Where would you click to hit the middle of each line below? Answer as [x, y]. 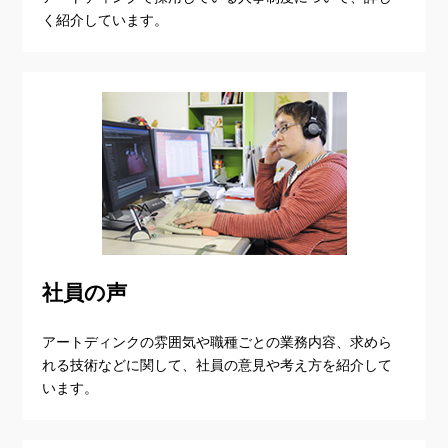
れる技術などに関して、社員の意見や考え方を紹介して [217, 365]
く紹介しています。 [105, 19]
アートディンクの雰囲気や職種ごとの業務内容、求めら [217, 342]
